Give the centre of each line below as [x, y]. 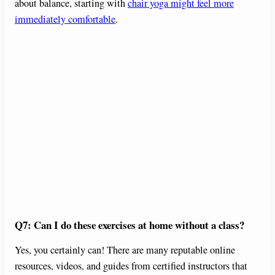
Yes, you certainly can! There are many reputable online [125, 250]
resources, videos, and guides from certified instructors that [131, 265]
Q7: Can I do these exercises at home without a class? [130, 225]
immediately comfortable [65, 19]
